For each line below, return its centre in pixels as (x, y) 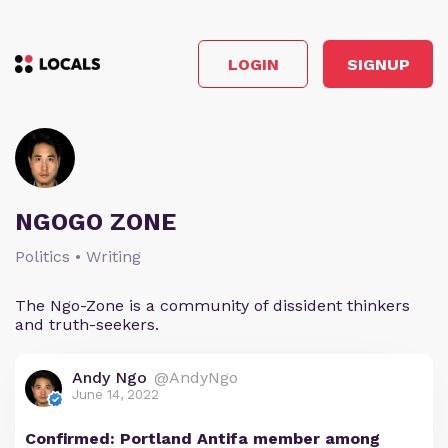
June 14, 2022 (115, 394)
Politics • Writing (78, 256)
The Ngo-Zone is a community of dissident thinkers (212, 305)
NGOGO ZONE (95, 222)
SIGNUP (378, 64)
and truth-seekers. (87, 324)
